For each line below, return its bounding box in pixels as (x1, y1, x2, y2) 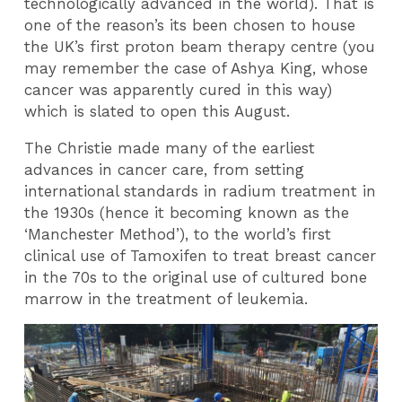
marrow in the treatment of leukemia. (24, 289, 314, 308)
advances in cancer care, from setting (24, 160, 305, 179)
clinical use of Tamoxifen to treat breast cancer (24, 246, 377, 265)
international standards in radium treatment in (24, 181, 377, 200)
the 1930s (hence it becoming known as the (24, 203, 350, 222)
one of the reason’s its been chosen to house (24, 16, 356, 35)
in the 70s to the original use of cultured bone (24, 267, 368, 286)
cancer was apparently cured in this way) (24, 81, 333, 100)
